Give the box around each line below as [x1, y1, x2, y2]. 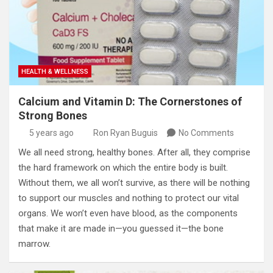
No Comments [179, 128, 234, 138]
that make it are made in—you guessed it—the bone [18, 223, 224, 235]
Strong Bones [18, 109, 87, 122]
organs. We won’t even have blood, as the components [18, 208, 238, 219]
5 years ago [29, 128, 74, 138]
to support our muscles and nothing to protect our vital [18, 193, 239, 204]
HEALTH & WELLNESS [21, 68, 88, 76]
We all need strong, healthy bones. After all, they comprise [18, 147, 250, 158]
